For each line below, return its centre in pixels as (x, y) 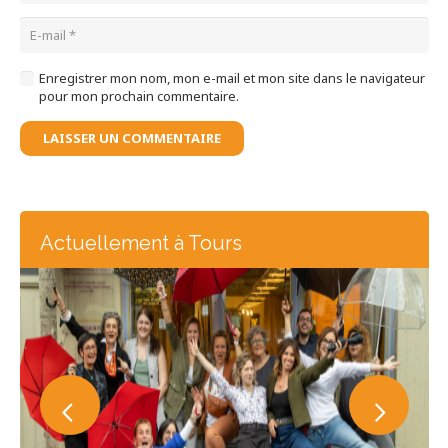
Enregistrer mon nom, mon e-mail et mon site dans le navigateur (232, 78)
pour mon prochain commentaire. (139, 96)
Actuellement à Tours (140, 243)
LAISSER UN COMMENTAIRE (131, 138)
